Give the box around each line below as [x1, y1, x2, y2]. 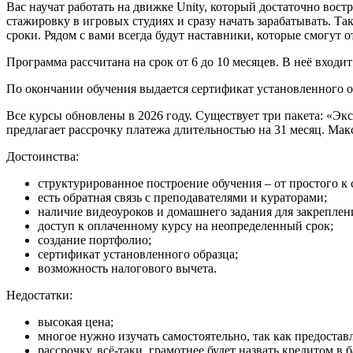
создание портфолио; [38, 233, 151, 247]
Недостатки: [6, 288, 72, 303]
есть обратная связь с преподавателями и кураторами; [38, 191, 327, 205]
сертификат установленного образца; [38, 247, 238, 262]
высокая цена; [38, 315, 113, 329]
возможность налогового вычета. [38, 262, 217, 276]
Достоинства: [6, 150, 79, 164]
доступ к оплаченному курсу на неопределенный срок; [38, 219, 333, 233]
